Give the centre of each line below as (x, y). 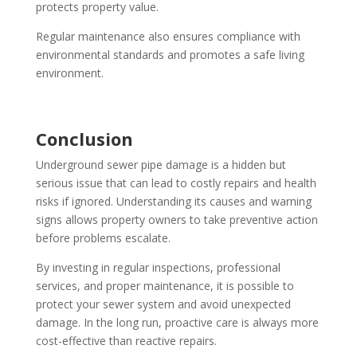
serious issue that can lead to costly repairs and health (176, 183)
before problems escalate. (103, 238)
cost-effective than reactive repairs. (126, 341)
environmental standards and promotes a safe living (170, 55)
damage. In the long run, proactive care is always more (177, 323)
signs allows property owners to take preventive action (177, 220)
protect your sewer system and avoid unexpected (163, 304)
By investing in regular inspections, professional (158, 268)
